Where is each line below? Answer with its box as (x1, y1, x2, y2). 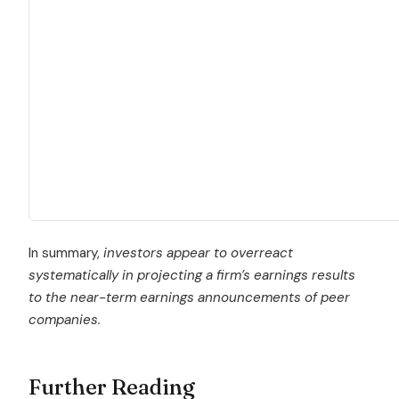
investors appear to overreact (103, 243, 293, 262)
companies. (28, 310, 101, 329)
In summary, (28, 243, 103, 262)
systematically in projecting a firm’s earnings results (28, 265, 355, 284)
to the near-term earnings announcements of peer (28, 288, 350, 306)
